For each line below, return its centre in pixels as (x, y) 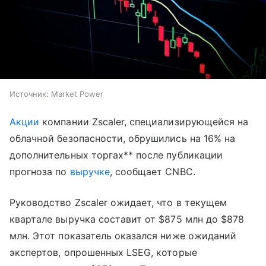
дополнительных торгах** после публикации (116, 155)
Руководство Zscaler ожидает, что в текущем (118, 202)
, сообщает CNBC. (152, 171)
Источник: (29, 94)
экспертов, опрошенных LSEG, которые (103, 252)
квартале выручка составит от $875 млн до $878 (127, 219)
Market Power (77, 94)
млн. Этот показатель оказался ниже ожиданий (123, 235)
